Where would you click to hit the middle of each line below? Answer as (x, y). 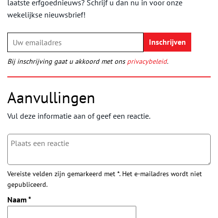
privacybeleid (147, 61)
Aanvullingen (51, 97)
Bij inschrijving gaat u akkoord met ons (67, 61)
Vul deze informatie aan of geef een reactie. (79, 116)
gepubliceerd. (27, 184)
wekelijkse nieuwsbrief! (46, 14)
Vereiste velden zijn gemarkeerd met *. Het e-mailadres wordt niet (105, 173)
